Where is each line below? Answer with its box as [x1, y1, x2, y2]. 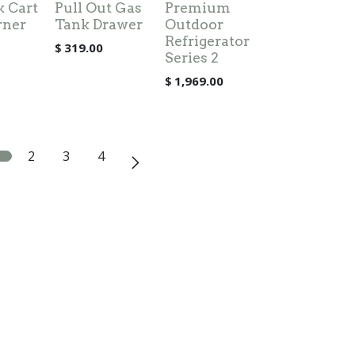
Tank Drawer [54, 16, 143, 32]
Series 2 [164, 49, 219, 66]
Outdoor [164, 16, 223, 32]
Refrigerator [164, 32, 250, 49]
